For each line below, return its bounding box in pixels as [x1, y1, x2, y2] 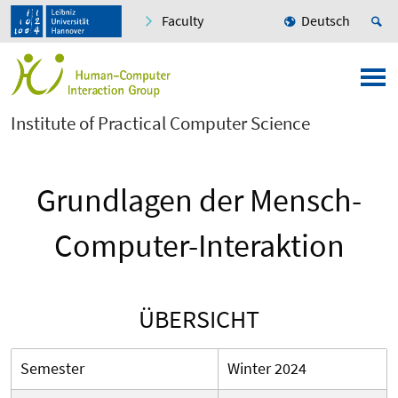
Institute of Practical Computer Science [11, 111, 310, 136]
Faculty [162, 12, 203, 30]
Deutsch [301, 12, 350, 30]
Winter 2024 [227, 358, 306, 379]
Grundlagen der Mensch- [36, 180, 362, 221]
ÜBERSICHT [139, 303, 259, 336]
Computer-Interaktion [53, 226, 345, 267]
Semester [20, 358, 84, 379]
